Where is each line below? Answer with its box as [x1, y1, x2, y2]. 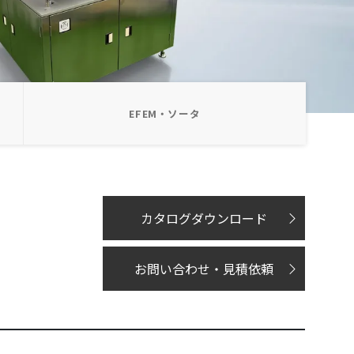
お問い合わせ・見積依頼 [134, 259, 273, 278]
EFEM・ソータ [129, 105, 201, 121]
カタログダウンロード [141, 209, 267, 228]
